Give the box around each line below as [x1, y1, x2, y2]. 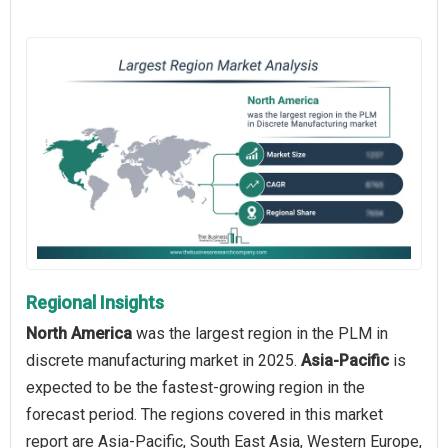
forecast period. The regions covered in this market [26, 404, 383, 424]
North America [26, 323, 132, 343]
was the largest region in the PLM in [132, 323, 388, 343]
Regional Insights [26, 291, 164, 313]
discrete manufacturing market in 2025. [26, 350, 301, 370]
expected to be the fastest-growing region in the [26, 377, 365, 397]
